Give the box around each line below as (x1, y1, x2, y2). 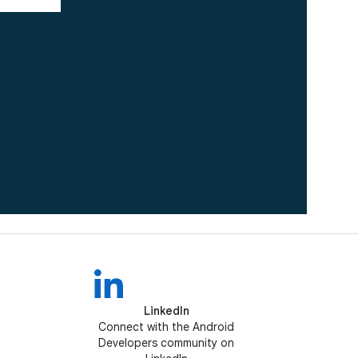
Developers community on (98, 336, 234, 350)
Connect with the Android (98, 320, 234, 334)
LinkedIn (143, 304, 189, 318)
